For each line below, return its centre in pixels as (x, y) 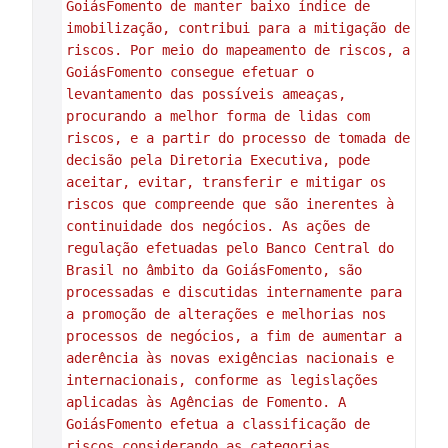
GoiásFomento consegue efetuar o (189, 72)
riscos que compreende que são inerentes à (229, 204)
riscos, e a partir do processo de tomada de (237, 138)
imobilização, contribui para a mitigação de (237, 28)
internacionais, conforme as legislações (221, 380)
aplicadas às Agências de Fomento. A (205, 402)
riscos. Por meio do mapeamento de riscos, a (237, 50)
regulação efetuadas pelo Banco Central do (229, 248)
